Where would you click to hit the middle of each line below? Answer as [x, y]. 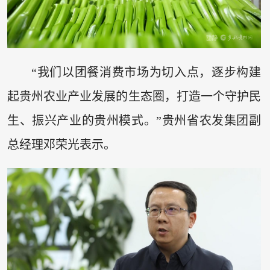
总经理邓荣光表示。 [61, 144]
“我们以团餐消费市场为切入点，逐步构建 [146, 72]
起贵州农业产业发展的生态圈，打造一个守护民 [134, 96]
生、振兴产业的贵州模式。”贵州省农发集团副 [134, 120]
